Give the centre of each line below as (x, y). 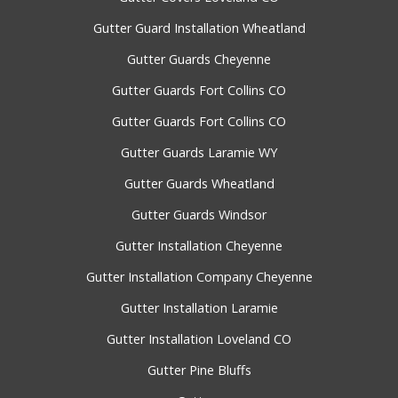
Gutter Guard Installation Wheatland (199, 28)
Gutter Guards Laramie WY (199, 153)
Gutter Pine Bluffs (199, 370)
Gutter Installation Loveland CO (199, 339)
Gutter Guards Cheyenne (199, 60)
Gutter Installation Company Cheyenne (199, 277)
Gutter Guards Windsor (199, 215)
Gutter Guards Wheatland (199, 184)
